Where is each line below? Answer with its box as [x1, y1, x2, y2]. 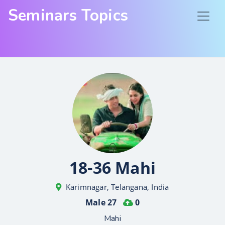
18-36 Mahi [69, 157, 156, 178]
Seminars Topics [8, 5, 128, 26]
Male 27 [85, 197, 119, 208]
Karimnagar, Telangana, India [65, 182, 169, 192]
